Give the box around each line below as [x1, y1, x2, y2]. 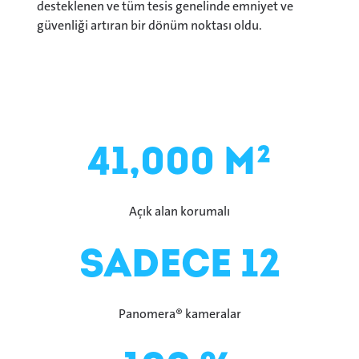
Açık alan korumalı [129, 203, 230, 220]
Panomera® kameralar [118, 305, 241, 323]
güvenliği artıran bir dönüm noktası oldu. [37, 17, 262, 34]
